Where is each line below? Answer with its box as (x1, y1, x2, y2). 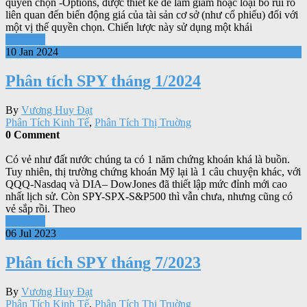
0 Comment (5, 129, 60, 141)
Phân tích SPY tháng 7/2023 (5, 254, 201, 272)
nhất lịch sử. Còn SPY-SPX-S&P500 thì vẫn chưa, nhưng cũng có (5, 191, 293, 203)
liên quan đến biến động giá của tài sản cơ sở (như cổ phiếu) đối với (5, 9, 298, 21)
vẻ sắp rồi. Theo (5, 203, 75, 215)
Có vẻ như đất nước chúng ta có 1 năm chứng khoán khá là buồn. (5, 153, 290, 166)
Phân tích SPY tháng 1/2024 (5, 72, 201, 90)
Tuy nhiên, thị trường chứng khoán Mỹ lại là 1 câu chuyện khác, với (5, 166, 301, 178)
